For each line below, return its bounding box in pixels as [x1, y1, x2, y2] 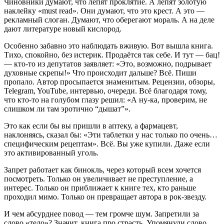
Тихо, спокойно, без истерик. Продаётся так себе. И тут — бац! [4, 50, 220, 59]
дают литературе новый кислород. [4, 24, 121, 33]
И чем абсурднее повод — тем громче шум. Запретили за [4, 209, 199, 218]
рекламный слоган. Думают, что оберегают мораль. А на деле [4, 15, 214, 24]
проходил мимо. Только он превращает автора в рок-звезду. [4, 192, 206, 201]
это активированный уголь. [4, 148, 98, 157]
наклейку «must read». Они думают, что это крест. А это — [4, 6, 204, 15]
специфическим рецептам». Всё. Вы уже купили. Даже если [4, 139, 210, 148]
